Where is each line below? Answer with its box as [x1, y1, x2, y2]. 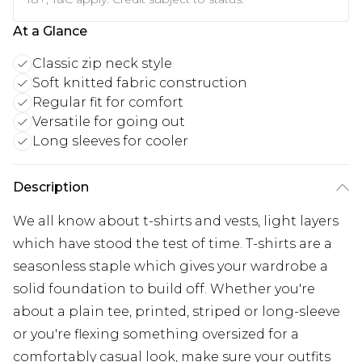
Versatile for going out [32, 113, 185, 129]
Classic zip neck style [32, 55, 172, 71]
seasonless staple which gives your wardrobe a [13, 258, 328, 274]
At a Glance [13, 23, 87, 39]
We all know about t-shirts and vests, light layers [13, 213, 339, 229]
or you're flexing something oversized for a [13, 326, 299, 342]
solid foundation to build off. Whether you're [13, 280, 315, 297]
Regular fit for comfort [32, 94, 183, 110]
